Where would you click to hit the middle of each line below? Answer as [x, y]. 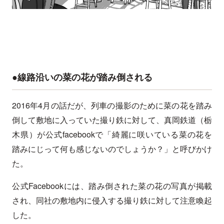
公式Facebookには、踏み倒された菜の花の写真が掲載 [112, 186]
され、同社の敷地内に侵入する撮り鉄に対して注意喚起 [112, 200]
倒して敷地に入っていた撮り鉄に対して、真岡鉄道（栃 [112, 120]
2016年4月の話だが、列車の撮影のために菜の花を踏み [112, 105]
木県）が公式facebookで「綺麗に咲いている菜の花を [112, 134]
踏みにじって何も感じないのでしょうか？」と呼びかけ [112, 149]
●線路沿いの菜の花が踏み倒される [82, 77]
